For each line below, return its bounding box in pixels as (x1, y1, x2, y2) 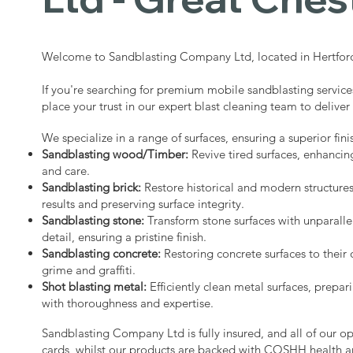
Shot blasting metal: (42, 278, 147, 294)
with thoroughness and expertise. (42, 295, 214, 310)
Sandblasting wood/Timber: (42, 146, 189, 162)
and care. (42, 162, 91, 178)
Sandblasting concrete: (42, 245, 162, 261)
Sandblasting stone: (42, 212, 145, 228)
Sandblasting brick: (42, 179, 142, 195)
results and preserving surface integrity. (42, 195, 245, 211)
